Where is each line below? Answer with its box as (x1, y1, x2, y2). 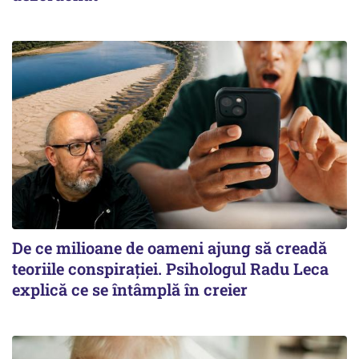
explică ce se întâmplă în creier (12, 278, 248, 300)
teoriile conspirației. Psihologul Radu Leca (12, 257, 329, 279)
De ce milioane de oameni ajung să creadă (12, 236, 327, 258)
